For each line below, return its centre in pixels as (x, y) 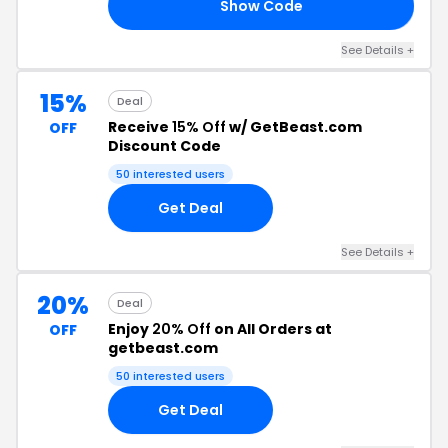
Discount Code (164, 146)
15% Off (199, 127)
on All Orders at (271, 329)
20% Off (181, 329)
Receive (140, 127)
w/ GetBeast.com (294, 127)
